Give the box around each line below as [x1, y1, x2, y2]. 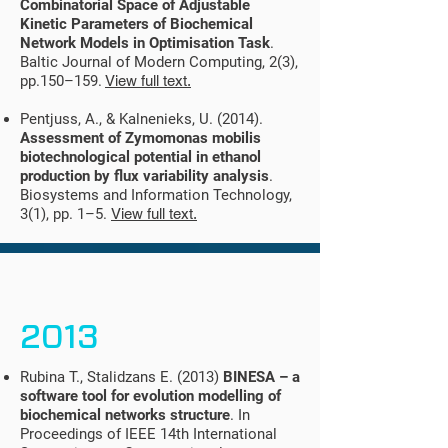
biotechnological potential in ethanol [20, 148, 261, 166]
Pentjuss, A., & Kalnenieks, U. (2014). [20, 110, 263, 128]
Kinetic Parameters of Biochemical [20, 15, 253, 33]
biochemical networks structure [20, 406, 230, 424]
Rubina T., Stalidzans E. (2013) [20, 368, 223, 386]
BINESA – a [223, 368, 300, 386]
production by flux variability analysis [20, 167, 269, 185]
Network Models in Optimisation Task [20, 34, 270, 52]
